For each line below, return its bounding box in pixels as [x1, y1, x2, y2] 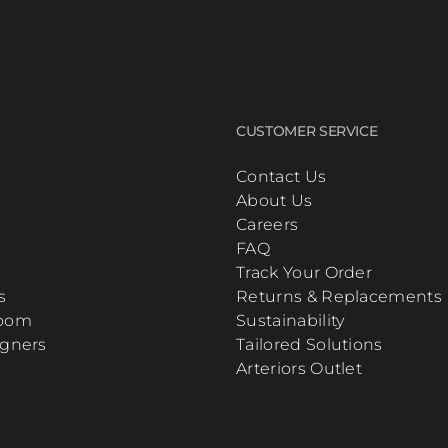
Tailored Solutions [236, 335, 383, 355]
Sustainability [236, 311, 345, 331]
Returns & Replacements [236, 287, 443, 307]
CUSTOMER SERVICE [236, 122, 378, 141]
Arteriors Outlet [236, 359, 363, 379]
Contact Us [236, 167, 327, 187]
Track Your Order [236, 263, 373, 283]
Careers [236, 215, 299, 235]
